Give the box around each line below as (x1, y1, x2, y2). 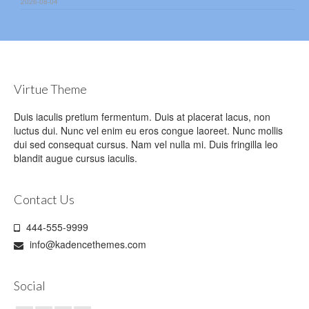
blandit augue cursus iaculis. (14, 150, 137, 165)
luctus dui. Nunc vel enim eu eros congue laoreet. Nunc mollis (14, 123, 283, 137)
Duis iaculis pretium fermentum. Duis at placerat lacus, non (14, 109, 270, 123)
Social (14, 277, 46, 293)
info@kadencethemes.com (27, 237, 146, 251)
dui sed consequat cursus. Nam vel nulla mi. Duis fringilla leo (14, 137, 278, 151)
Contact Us (14, 191, 74, 207)
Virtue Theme (14, 81, 87, 97)
